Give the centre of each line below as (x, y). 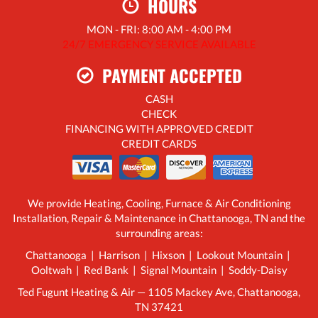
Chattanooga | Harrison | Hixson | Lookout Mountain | (159, 255)
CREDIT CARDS (159, 144)
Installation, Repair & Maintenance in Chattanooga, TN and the (159, 218)
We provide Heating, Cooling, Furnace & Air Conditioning (159, 203)
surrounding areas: (159, 233)
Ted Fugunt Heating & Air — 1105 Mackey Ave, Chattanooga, (159, 292)
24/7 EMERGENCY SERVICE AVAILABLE (159, 44)
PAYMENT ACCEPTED (168, 76)
